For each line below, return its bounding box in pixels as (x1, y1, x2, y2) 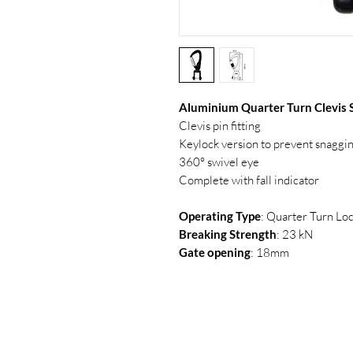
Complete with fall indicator (179, 173, 319, 188)
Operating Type (179, 209, 261, 223)
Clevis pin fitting (179, 118, 261, 133)
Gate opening (179, 245, 251, 259)
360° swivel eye (179, 154, 259, 169)
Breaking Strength (179, 227, 277, 241)
